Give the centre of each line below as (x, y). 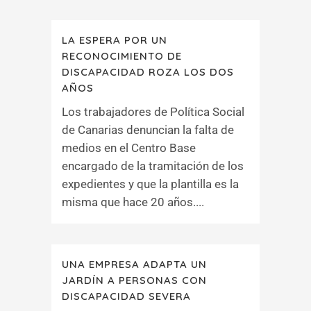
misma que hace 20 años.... (133, 202)
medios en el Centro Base (129, 148)
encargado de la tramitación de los (153, 166)
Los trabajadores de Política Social (153, 112)
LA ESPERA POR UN (115, 40)
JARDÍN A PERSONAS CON (134, 280)
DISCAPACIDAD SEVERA (126, 296)
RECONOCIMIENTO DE (122, 56)
